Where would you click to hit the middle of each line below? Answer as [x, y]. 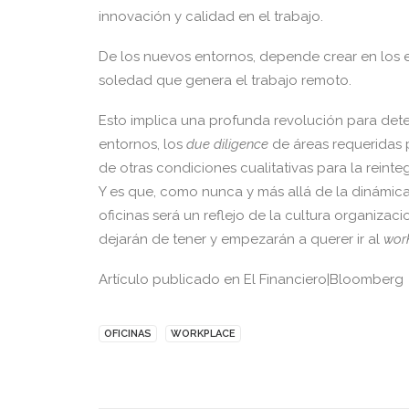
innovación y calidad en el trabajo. [211, 16]
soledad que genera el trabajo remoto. [225, 80]
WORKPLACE [203, 334]
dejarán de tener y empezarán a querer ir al [241, 239]
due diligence [227, 144]
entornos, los [142, 144]
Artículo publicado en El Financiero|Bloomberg [251, 279]
